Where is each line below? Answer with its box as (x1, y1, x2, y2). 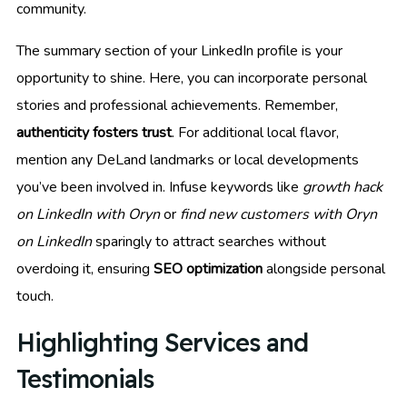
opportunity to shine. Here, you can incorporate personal (16, 68, 367, 89)
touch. (16, 286, 54, 307)
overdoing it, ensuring (16, 259, 154, 280)
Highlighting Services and (16, 327, 308, 359)
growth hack (303, 177, 382, 198)
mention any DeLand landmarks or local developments (16, 150, 359, 171)
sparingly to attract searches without (92, 232, 326, 253)
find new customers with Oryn (180, 204, 377, 225)
